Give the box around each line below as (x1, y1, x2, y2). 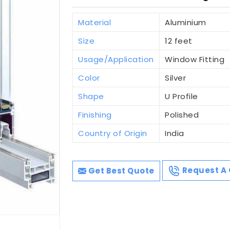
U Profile (165, 90, 198, 102)
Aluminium (165, 16, 206, 28)
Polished (165, 109, 199, 120)
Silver (165, 72, 186, 83)
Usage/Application (78, 53, 154, 65)
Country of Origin (78, 127, 147, 139)
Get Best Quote (86, 165, 155, 176)
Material (78, 16, 111, 28)
